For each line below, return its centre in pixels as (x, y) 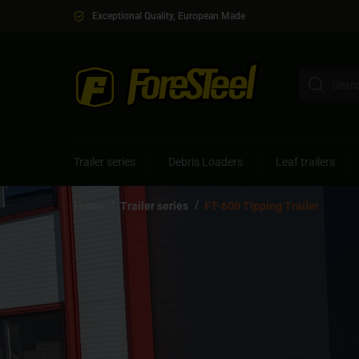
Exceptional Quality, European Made (169, 16)
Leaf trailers (305, 162)
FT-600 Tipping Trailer (262, 206)
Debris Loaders (206, 162)
